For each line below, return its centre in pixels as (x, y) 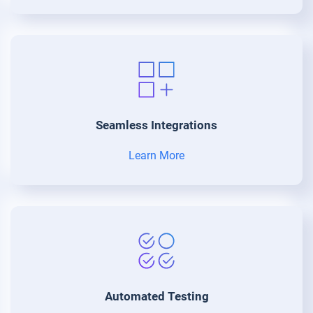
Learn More (156, 155)
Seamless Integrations (156, 125)
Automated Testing (156, 296)
